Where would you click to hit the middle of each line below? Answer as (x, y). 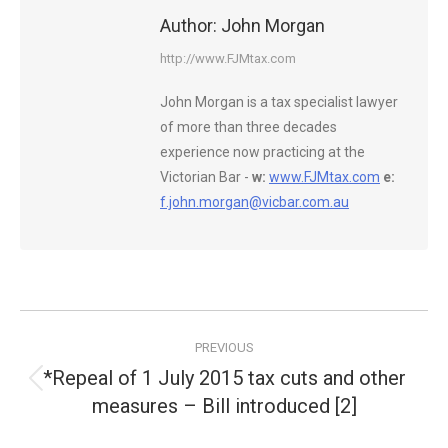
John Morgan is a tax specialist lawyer (279, 102)
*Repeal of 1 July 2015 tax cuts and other (224, 378)
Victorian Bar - (206, 177)
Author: (188, 25)
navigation (101, 372)
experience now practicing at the (262, 152)
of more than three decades (248, 127)
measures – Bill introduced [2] (224, 406)
